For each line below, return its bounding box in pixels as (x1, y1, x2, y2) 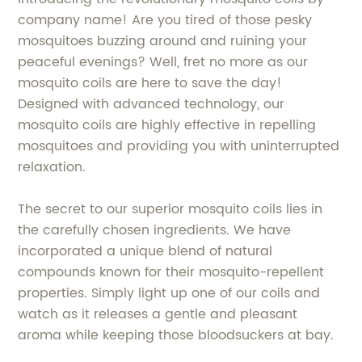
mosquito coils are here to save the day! (18, 73, 283, 95)
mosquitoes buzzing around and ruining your (18, 31, 308, 53)
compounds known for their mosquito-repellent (18, 262, 325, 284)
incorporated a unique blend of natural (18, 241, 273, 263)
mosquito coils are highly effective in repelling (18, 115, 317, 137)
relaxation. (18, 157, 86, 179)
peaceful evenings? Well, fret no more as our (18, 52, 309, 74)
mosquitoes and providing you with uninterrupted (18, 136, 340, 158)
